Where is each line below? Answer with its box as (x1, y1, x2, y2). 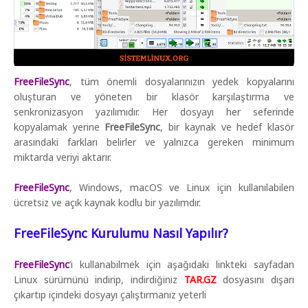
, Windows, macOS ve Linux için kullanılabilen (69, 180, 294, 194)
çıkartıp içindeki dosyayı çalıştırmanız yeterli (14, 287, 206, 301)
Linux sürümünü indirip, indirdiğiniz (14, 272, 184, 286)
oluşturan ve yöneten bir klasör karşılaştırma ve (14, 89, 294, 103)
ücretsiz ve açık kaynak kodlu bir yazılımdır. (14, 195, 201, 209)
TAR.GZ (184, 272, 217, 286)
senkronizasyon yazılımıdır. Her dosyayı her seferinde (14, 104, 294, 118)
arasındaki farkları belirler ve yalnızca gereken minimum (14, 135, 294, 148)
